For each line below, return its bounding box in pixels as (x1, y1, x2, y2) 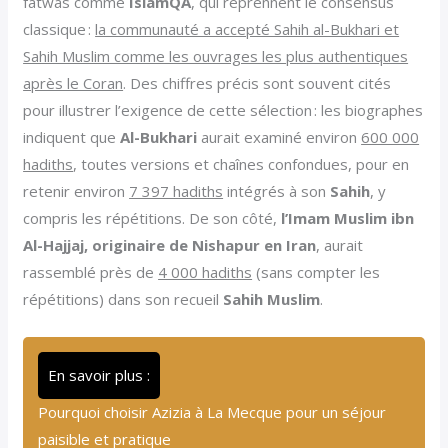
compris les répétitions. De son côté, (23, 207, 282, 228)
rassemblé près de (23, 261, 159, 282)
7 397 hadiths (129, 180, 224, 201)
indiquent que (23, 126, 121, 147)
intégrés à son (223, 180, 331, 201)
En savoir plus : (48, 364, 151, 385)
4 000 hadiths (158, 261, 253, 282)
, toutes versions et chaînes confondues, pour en (73, 153, 410, 174)
